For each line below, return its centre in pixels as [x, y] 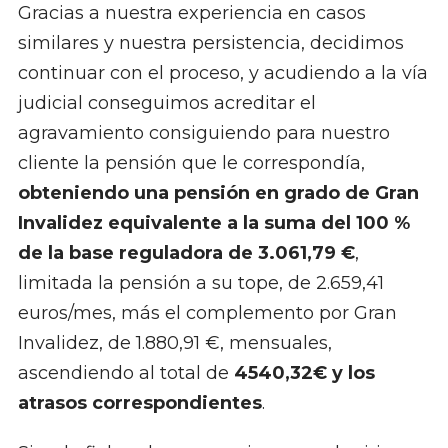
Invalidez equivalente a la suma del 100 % [213, 222]
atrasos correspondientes [139, 402]
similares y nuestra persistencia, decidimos [210, 42]
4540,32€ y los [304, 372]
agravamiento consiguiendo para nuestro [203, 132]
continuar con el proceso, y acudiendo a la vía [222, 72]
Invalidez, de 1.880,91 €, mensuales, [174, 342]
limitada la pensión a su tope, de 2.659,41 [200, 282]
